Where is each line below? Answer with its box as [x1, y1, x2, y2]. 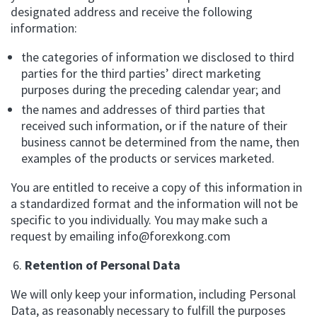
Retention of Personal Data [25, 257, 180, 273]
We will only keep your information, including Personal [11, 286, 296, 302]
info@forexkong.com [117, 228, 231, 244]
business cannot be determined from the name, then [21, 134, 299, 150]
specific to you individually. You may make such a [11, 212, 267, 228]
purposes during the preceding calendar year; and [21, 81, 281, 98]
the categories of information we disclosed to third [21, 49, 294, 65]
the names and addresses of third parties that [21, 101, 265, 117]
